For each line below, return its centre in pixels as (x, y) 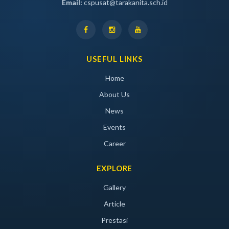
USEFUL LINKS (114, 59)
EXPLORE (114, 168)
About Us (114, 94)
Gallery (114, 187)
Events (114, 127)
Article (114, 204)
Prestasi (114, 220)
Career (114, 143)
